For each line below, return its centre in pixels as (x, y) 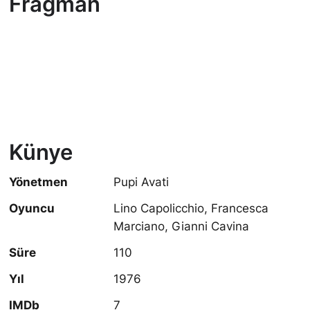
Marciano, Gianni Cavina (182, 226)
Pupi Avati (142, 182)
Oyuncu (32, 208)
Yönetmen (39, 182)
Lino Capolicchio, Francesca (191, 208)
